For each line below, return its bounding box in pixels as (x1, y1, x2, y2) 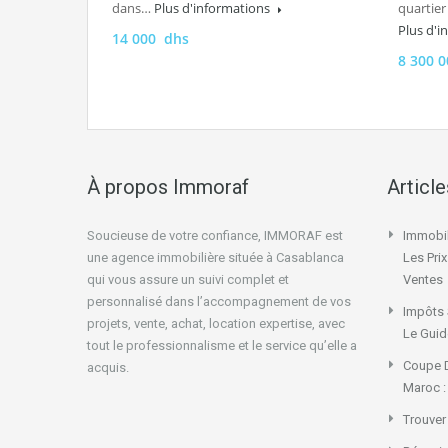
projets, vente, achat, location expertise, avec (87, 316, 345, 331)
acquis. (87, 360, 129, 375)
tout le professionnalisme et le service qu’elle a (87, 338, 357, 353)
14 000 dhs (112, 29, 189, 48)
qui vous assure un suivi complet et (87, 272, 289, 287)
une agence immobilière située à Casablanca (87, 250, 344, 265)
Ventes (403, 272, 443, 287)
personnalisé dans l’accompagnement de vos (87, 294, 351, 309)
